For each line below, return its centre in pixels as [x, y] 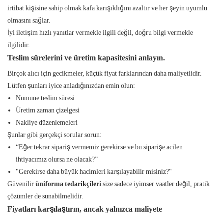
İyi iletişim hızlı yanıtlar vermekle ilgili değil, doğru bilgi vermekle [100, 33]
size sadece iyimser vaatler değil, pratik [155, 184]
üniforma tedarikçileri [68, 184]
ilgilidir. [19, 45]
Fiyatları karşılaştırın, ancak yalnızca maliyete [85, 209]
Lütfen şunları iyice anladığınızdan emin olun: [71, 86]
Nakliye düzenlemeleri [46, 123]
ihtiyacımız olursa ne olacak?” [56, 159]
